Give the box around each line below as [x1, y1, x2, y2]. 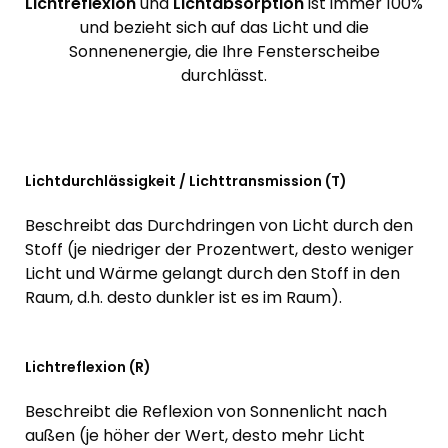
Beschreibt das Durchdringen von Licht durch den [25, 214, 413, 238]
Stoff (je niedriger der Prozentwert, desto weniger [25, 238, 414, 262]
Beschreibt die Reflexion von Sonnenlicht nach [25, 400, 387, 424]
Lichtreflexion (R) [25, 357, 151, 378]
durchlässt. [181, 64, 267, 88]
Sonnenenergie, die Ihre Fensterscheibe [68, 40, 380, 64]
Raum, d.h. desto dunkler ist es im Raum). [25, 286, 342, 310]
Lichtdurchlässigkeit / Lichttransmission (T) [25, 171, 347, 192]
